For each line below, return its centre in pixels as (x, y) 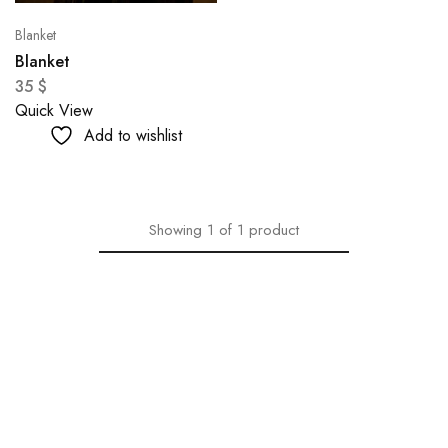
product (274, 229)
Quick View (54, 110)
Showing (175, 229)
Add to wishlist (133, 135)
